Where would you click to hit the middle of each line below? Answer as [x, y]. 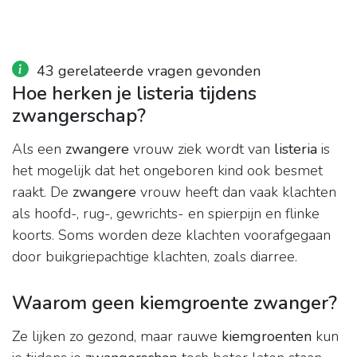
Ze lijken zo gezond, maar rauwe [117, 337]
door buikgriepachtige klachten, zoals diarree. [155, 257]
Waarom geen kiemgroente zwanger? [175, 303]
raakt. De [42, 192]
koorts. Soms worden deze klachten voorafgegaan [171, 235]
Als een [39, 149]
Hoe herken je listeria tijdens [134, 94]
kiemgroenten [267, 337]
